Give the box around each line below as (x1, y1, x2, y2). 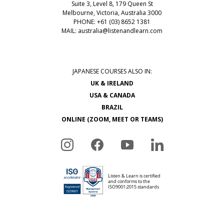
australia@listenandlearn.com (78, 26, 162, 35)
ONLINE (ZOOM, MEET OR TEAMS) (61, 114, 163, 123)
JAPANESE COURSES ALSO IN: (72, 66, 152, 75)
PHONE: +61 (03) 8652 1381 (73, 17, 150, 26)
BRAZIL (101, 102, 123, 111)
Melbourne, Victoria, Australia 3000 (62, 8, 161, 17)
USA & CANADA (89, 90, 135, 99)
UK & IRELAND (90, 78, 133, 87)
